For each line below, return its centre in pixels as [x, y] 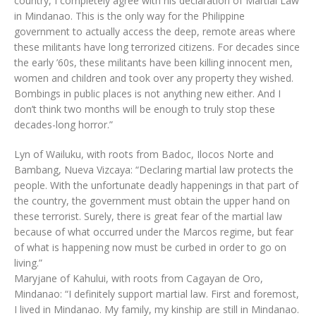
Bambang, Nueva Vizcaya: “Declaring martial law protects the [154, 170]
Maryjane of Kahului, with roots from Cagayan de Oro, [139, 278]
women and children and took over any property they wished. [154, 78]
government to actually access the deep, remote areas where [155, 31]
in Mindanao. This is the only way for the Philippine [129, 16]
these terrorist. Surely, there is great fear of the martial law [148, 216]
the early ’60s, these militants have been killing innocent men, [153, 62]
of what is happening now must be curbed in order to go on [150, 247]
